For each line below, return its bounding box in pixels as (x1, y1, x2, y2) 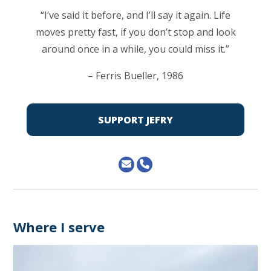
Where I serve (13, 218, 105, 236)
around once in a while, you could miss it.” (42, 42, 229, 56)
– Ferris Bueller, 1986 (88, 69, 183, 82)
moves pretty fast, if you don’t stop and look (35, 25, 236, 39)
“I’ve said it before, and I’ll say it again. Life (41, 8, 230, 22)
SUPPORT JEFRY (98, 113, 173, 126)
